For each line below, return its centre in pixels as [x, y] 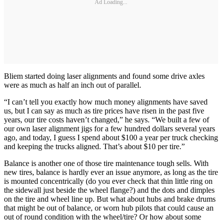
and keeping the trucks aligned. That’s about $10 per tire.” [94, 147]
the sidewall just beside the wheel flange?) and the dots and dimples [109, 190]
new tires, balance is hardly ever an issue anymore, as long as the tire [111, 172]
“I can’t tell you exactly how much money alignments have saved [106, 102]
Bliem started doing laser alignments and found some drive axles [104, 76]
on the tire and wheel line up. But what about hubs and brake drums [110, 199]
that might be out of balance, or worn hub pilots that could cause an [109, 208]
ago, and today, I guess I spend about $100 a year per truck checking [111, 138]
